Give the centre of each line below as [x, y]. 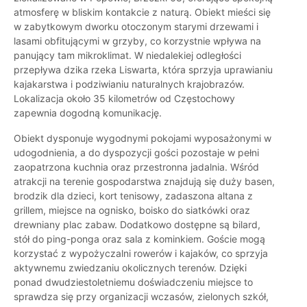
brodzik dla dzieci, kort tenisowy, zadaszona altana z [133, 196]
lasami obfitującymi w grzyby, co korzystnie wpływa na [137, 41]
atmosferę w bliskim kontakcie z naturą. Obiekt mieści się [142, 12]
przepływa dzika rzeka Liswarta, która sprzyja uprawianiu [143, 70]
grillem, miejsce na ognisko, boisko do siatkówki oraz [132, 210]
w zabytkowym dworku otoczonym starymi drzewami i [136, 27]
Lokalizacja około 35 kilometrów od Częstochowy [124, 99]
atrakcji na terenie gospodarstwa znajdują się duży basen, [144, 182]
